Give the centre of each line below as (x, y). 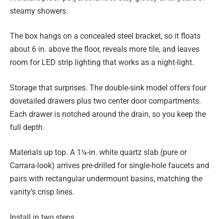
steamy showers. (39, 11)
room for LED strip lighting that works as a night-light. (102, 63)
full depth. (27, 127)
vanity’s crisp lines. (42, 192)
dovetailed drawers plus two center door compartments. (105, 101)
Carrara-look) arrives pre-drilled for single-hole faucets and (109, 166)
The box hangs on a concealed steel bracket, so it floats (105, 36)
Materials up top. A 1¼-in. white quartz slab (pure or (98, 153)
